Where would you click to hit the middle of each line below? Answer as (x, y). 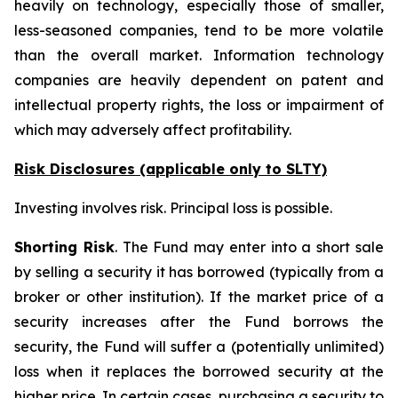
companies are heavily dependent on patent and (199, 80)
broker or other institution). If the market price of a (199, 297)
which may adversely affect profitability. (153, 130)
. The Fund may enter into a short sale (249, 247)
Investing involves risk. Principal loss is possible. (173, 208)
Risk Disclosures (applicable (122, 169)
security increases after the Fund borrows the (199, 322)
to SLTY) (294, 169)
